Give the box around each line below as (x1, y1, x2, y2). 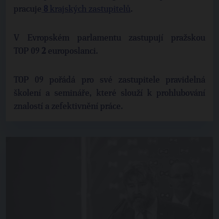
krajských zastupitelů (48, 5, 131, 14)
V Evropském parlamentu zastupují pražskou (14, 34, 205, 43)
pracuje (14, 5, 42, 14)
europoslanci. (46, 47, 98, 56)
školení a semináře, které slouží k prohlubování (14, 89, 205, 98)
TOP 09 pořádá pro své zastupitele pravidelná (14, 76, 205, 85)
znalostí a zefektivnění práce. (14, 102, 123, 111)
